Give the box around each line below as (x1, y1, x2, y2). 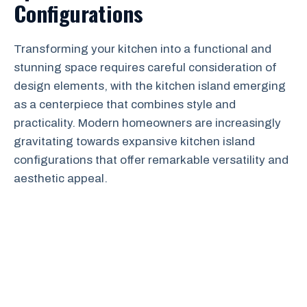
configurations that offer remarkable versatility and (14, 153, 288, 167)
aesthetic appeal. (14, 171, 108, 185)
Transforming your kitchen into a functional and (14, 42, 271, 56)
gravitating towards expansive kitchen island (14, 134, 255, 148)
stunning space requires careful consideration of (14, 60, 277, 74)
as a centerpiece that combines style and (14, 97, 236, 111)
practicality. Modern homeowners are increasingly (14, 116, 281, 130)
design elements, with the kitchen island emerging (14, 79, 286, 93)
